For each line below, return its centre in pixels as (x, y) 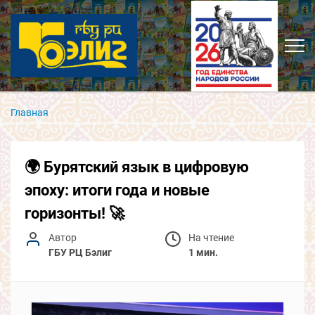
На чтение (211, 238)
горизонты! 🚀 (75, 213)
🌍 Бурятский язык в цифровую (137, 167)
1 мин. (203, 252)
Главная (30, 112)
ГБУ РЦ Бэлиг (80, 252)
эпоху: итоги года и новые (117, 190)
